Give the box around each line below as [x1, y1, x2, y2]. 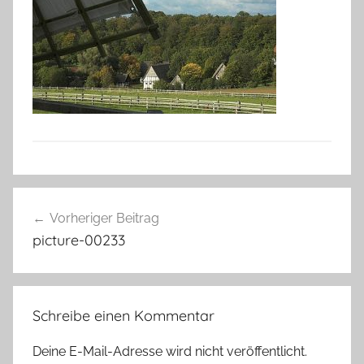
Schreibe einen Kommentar [32, 305, 214, 325]
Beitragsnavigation [12, 188, 204, 214]
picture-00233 [32, 230, 125, 249]
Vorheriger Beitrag [50, 210, 159, 226]
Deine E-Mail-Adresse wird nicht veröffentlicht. [32, 343, 307, 359]
